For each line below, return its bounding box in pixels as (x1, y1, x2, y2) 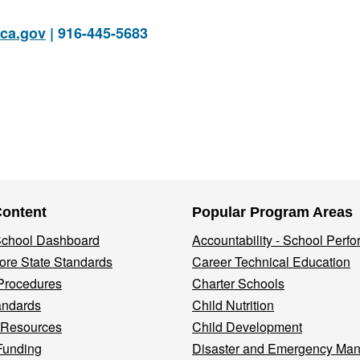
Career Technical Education (192, 252, 350, 271)
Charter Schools (192, 274, 284, 292)
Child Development (192, 317, 302, 336)
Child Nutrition (192, 296, 274, 314)
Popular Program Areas (192, 204, 353, 220)
